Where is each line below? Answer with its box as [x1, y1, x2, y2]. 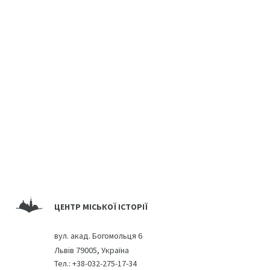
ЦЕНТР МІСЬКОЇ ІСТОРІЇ [54, 201, 148, 212]
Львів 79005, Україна [54, 244, 129, 256]
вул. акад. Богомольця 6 [54, 230, 142, 241]
